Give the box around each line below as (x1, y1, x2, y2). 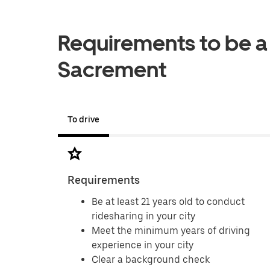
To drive (67, 115, 99, 124)
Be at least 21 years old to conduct (92, 196, 245, 207)
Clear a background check (92, 254, 210, 265)
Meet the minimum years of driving (92, 225, 250, 236)
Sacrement (58, 57, 166, 83)
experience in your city (92, 239, 193, 251)
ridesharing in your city (92, 210, 195, 222)
